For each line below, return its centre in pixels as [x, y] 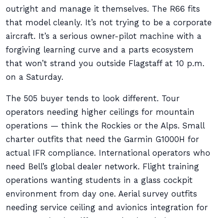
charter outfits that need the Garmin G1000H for [102, 139]
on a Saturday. [35, 77]
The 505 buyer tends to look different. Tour [93, 99]
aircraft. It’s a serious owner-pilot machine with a [104, 36]
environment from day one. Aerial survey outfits [101, 194]
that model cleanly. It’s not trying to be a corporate [109, 23]
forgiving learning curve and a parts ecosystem [100, 50]
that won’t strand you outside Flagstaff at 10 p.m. [105, 64]
